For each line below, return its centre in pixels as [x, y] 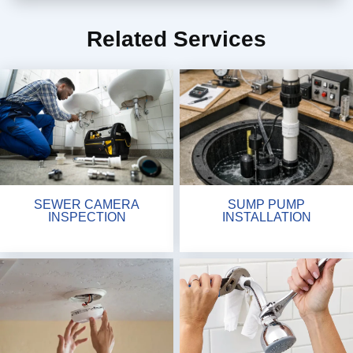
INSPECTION [87, 216]
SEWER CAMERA [87, 204]
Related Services [176, 39]
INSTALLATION [266, 216]
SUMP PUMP [266, 204]
